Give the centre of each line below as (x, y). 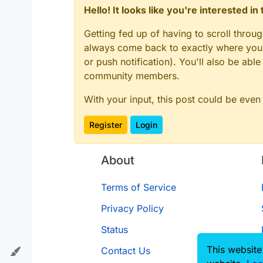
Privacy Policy (132, 208)
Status (114, 230)
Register (106, 124)
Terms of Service (138, 187)
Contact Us (125, 251)
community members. (132, 75)
